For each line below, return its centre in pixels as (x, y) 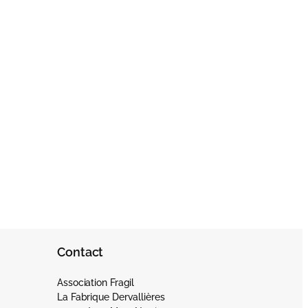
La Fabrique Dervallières (111, 297)
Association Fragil (96, 283)
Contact (80, 252)
